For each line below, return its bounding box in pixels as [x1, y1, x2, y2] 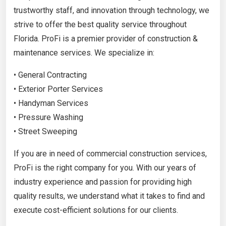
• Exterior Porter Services [14, 84, 103, 94]
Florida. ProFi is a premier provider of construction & [14, 33, 198, 43]
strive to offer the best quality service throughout [14, 19, 187, 29]
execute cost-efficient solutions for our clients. [14, 205, 178, 215]
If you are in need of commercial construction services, [14, 148, 207, 158]
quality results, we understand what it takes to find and [14, 191, 205, 201]
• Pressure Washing [14, 112, 83, 122]
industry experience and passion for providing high [14, 177, 192, 187]
